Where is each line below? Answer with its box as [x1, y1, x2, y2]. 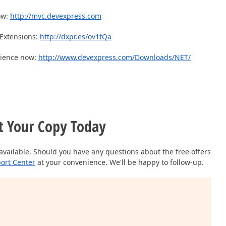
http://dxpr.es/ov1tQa [40, 32, 111, 42]
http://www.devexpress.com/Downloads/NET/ [38, 52, 191, 63]
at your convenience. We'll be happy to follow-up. [35, 157, 204, 167]
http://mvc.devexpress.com [10, 11, 101, 21]
